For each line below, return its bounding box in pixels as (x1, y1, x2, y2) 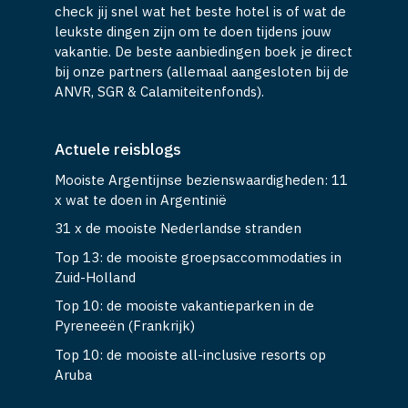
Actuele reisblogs (55, 138, 181, 159)
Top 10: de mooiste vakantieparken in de (55, 297, 314, 315)
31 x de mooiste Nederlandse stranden (55, 219, 301, 238)
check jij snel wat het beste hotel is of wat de (55, 2, 346, 20)
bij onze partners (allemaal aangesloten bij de (55, 62, 349, 80)
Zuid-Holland (55, 268, 136, 286)
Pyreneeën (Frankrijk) (55, 317, 195, 335)
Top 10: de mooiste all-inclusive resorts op (55, 345, 326, 363)
